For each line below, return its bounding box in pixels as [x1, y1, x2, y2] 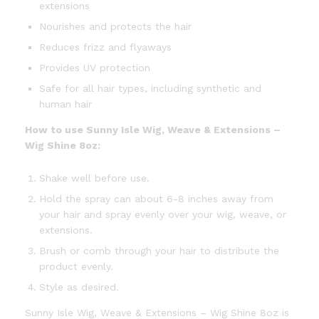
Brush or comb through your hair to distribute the [39, 244, 279, 256]
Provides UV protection [39, 61, 150, 73]
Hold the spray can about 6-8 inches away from [39, 192, 273, 204]
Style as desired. [39, 281, 119, 293]
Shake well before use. [39, 172, 150, 184]
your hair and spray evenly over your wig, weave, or [39, 208, 286, 220]
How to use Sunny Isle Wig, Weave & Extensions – [25, 123, 281, 135]
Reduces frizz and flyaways [39, 41, 172, 53]
